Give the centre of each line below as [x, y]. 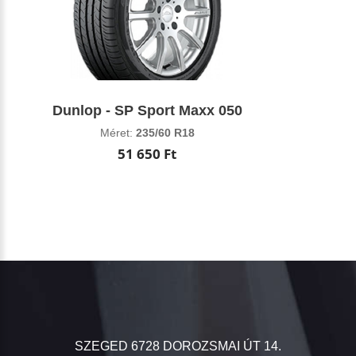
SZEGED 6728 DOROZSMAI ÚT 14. [178, 346]
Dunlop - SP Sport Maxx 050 [147, 110]
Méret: [118, 132]
